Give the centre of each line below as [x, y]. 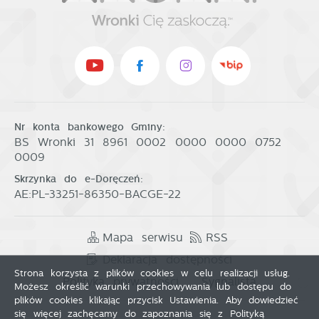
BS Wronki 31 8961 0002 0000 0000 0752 [148, 142]
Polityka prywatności [121, 281]
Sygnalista [229, 281]
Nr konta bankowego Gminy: [90, 127]
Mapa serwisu [143, 237]
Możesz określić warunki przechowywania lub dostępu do [153, 287]
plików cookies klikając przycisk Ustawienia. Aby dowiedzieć [156, 300]
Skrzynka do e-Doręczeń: [79, 179]
